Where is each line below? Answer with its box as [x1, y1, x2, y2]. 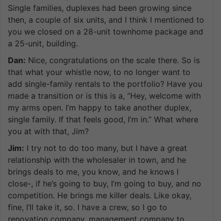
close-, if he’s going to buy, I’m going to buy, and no [8, 178, 201, 188]
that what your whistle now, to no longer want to [8, 67, 190, 77]
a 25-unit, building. [8, 38, 78, 48]
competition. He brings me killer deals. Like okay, [8, 190, 191, 200]
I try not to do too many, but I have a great [24, 143, 187, 153]
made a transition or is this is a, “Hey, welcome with [8, 90, 201, 101]
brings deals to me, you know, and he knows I [8, 166, 179, 177]
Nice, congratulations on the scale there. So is [26, 55, 200, 65]
